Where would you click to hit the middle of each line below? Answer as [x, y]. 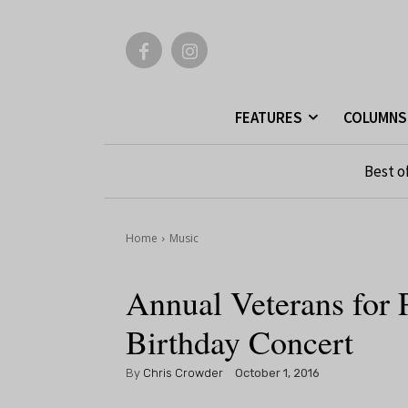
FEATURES [269, 117]
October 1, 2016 [277, 373]
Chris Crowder [183, 372]
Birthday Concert [240, 342]
